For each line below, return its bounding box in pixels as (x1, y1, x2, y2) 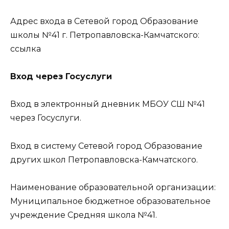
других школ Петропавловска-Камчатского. (10, 154, 198, 165)
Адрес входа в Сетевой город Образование (10, 16, 198, 27)
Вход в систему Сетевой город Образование (10, 141, 202, 151)
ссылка (10, 44, 41, 54)
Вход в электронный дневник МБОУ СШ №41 (10, 99, 205, 109)
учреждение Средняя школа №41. (10, 210, 157, 220)
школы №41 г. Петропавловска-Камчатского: (10, 30, 199, 40)
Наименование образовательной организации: (10, 182, 216, 192)
